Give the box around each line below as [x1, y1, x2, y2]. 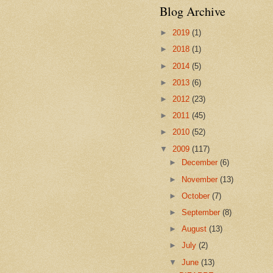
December [182, 158, 221, 168]
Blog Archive [160, 2, 225, 19]
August [182, 224, 210, 234]
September [182, 207, 223, 217]
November [182, 174, 221, 184]
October [182, 191, 213, 200]
